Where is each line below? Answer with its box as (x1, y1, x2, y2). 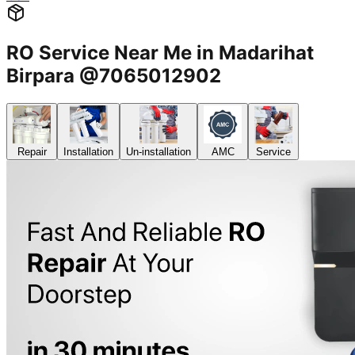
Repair (17, 146, 47, 158)
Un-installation (126, 146, 191, 158)
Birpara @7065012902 (6, 64, 221, 88)
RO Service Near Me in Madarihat (6, 41, 314, 65)
